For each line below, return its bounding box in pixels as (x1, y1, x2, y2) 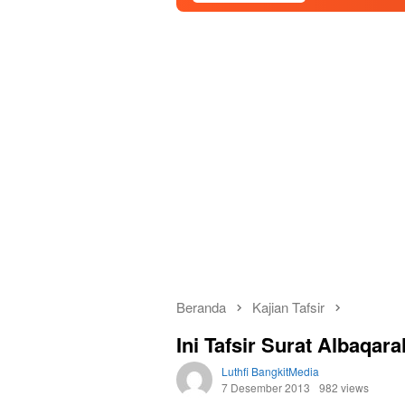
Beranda (176, 297, 226, 316)
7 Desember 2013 (221, 380, 310, 396)
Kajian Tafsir (252, 297, 325, 316)
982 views (319, 380, 369, 396)
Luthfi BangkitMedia (221, 363, 319, 380)
